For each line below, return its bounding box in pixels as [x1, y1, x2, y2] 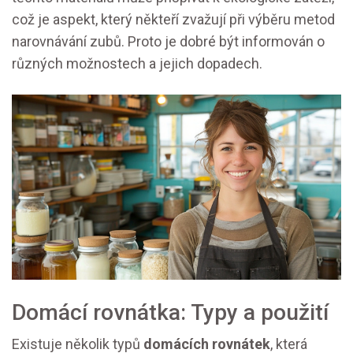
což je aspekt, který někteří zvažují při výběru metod [12, 11, 335, 28]
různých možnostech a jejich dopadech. [12, 55, 262, 72]
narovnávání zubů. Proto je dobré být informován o [12, 33, 325, 50]
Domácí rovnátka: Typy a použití [12, 299, 329, 326]
